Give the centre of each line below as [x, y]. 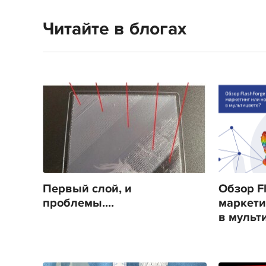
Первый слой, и [87, 189]
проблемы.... [78, 203]
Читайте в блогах [115, 29]
